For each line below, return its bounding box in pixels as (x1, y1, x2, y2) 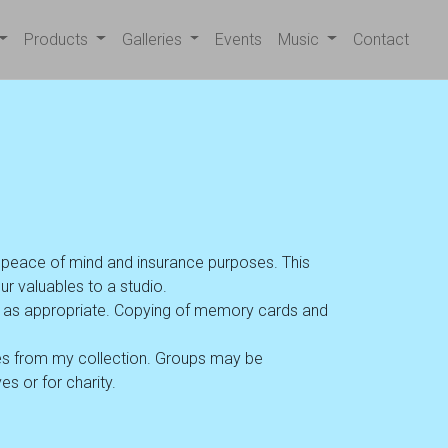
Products (23, 29, 92, 49)
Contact (353, 29, 409, 49)
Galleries (121, 29, 186, 49)
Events (215, 29, 263, 49)
